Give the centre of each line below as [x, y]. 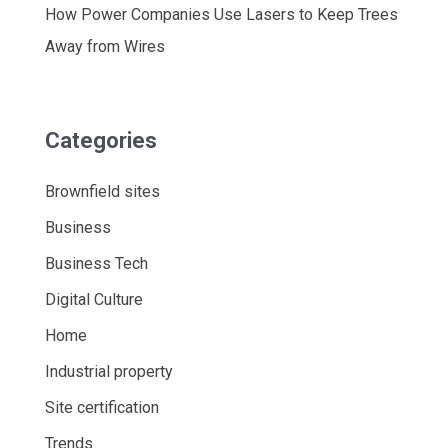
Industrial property [108, 372]
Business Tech [96, 264]
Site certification [101, 408]
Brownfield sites [102, 192]
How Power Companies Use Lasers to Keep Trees [221, 15]
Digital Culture [93, 300]
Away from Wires [104, 47]
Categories [100, 141]
